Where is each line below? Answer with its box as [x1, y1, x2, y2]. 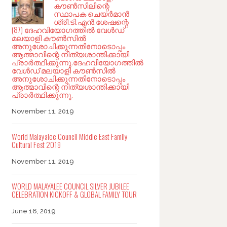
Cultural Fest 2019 [11, 138, 61, 150]
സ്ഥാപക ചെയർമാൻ [54, 8, 129, 19]
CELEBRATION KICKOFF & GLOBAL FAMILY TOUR [11, 188, 137, 200]
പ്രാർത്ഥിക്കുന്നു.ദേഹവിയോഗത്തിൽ [11, 56, 143, 68]
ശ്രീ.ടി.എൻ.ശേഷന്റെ [54, 16, 129, 27]
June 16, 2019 [11, 207, 56, 215]
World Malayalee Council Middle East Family [11, 130, 128, 142]
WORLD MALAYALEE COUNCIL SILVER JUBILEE [11, 180, 129, 192]
